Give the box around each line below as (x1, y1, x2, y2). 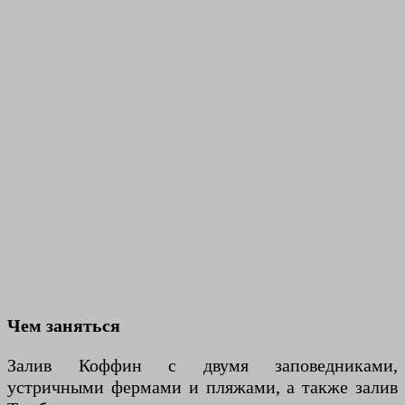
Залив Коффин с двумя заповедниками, (7, 355, 398, 376)
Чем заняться (7, 316, 120, 336)
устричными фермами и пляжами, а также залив (7, 377, 398, 398)
